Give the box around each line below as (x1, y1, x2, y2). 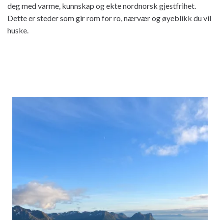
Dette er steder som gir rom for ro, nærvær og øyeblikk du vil (7, 13, 211, 23)
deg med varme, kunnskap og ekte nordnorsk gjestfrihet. (7, 1, 196, 10)
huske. (7, 26, 28, 35)
